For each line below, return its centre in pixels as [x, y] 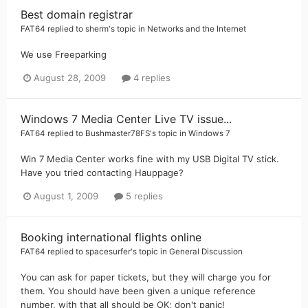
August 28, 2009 [70, 77]
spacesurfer [108, 252]
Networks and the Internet [197, 29]
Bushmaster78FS [118, 133]
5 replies [143, 196]
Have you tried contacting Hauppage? [102, 173]
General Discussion [206, 252]
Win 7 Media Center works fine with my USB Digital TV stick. [150, 159]
